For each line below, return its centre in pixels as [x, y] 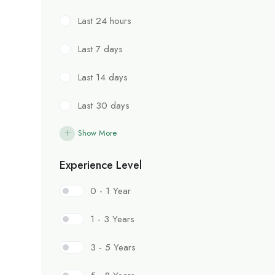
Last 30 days [104, 105]
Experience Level [101, 165]
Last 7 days [100, 49]
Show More [97, 133]
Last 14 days [103, 77]
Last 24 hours [105, 21]
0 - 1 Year [110, 191]
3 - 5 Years [113, 247]
